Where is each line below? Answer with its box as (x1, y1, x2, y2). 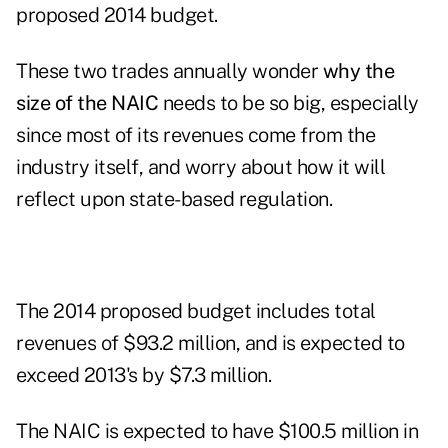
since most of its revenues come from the (16, 123, 375, 148)
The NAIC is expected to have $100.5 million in (16, 419, 418, 444)
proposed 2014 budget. (16, 3, 222, 28)
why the (322, 59, 394, 84)
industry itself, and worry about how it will (16, 155, 385, 180)
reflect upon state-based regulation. (16, 187, 332, 212)
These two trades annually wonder (16, 59, 318, 84)
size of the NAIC (16, 91, 158, 116)
